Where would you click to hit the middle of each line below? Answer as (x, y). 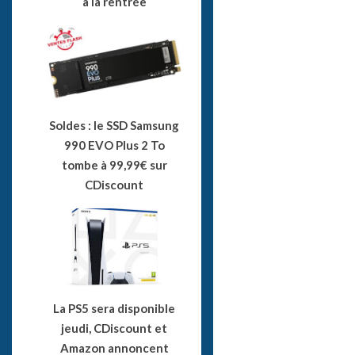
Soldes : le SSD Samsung (115, 125)
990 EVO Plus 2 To (114, 145)
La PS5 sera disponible (115, 309)
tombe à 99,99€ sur (114, 164)
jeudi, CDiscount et (115, 328)
